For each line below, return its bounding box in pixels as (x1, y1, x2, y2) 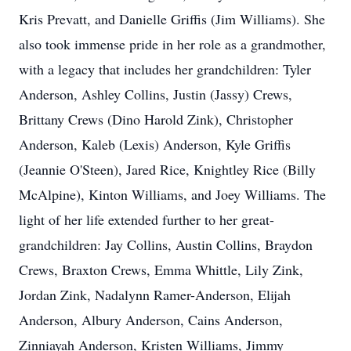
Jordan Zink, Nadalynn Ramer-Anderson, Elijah (19, 285, 291, 304)
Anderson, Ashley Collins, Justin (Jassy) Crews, (19, 85, 292, 103)
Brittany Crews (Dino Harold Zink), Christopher (19, 110, 293, 128)
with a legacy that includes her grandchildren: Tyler (19, 60, 311, 78)
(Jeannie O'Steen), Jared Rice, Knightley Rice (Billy (19, 160, 316, 179)
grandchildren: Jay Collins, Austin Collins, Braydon (19, 235, 313, 254)
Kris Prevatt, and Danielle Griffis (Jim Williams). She (19, 9, 325, 28)
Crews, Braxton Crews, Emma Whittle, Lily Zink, (19, 260, 303, 279)
